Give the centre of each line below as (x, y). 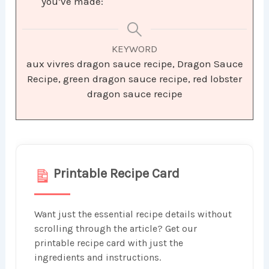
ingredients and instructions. (98, 257)
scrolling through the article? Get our (116, 228)
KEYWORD (134, 48)
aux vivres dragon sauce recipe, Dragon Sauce (134, 63)
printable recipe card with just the (109, 243)
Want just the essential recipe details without (133, 214)
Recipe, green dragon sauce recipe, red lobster (134, 78)
